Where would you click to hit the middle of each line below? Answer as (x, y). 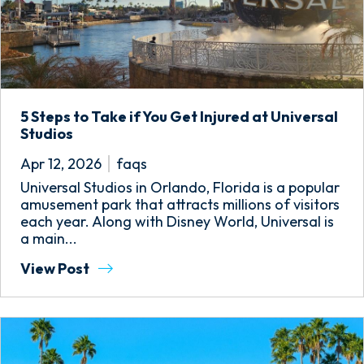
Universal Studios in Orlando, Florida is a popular (180, 187)
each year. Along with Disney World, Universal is (177, 221)
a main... (49, 238)
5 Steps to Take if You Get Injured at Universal (179, 117)
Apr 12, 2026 (61, 164)
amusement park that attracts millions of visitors (180, 204)
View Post (56, 269)
